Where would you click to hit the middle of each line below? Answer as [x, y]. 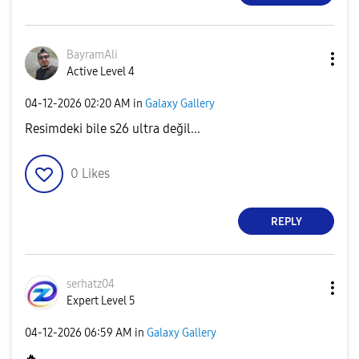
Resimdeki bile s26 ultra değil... [113, 129]
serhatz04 [91, 284]
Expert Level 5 [101, 301]
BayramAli [92, 55]
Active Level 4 [101, 72]
